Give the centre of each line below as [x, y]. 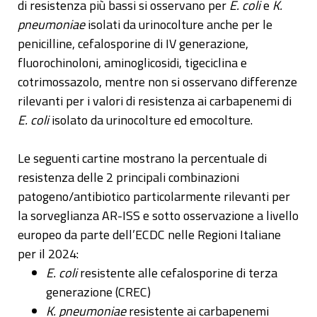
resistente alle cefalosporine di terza [177, 273]
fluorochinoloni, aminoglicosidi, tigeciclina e [132, 63]
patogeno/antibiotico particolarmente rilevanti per [154, 197]
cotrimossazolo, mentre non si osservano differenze [157, 82]
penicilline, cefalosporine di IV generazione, [133, 44]
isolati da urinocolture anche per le [179, 25]
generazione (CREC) [98, 292]
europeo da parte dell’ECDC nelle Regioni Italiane [149, 235]
